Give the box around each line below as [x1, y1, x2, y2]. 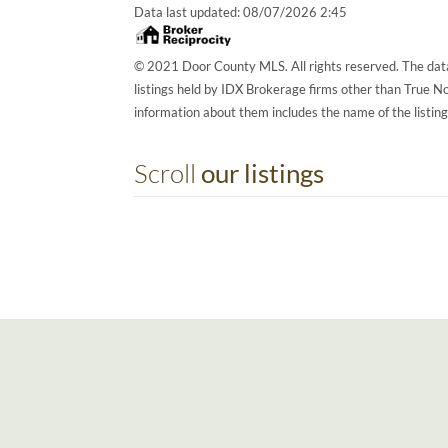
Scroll [134, 156, 202, 189]
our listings [201, 156, 325, 189]
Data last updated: [134, 3, 244, 20]
